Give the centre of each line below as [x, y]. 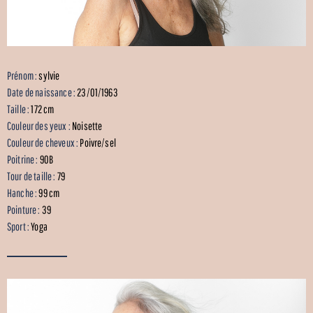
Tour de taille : [32, 176]
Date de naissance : [42, 92]
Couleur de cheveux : [44, 142]
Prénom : [23, 75]
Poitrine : [23, 159]
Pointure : [24, 209]
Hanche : [23, 192]
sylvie [49, 75]
